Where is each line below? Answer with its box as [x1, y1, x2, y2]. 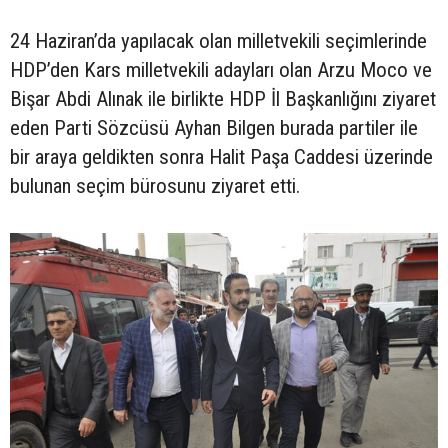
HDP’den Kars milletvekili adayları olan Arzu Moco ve [10, 57, 432, 82]
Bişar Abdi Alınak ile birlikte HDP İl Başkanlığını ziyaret [10, 86, 436, 111]
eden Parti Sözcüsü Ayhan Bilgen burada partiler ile [10, 115, 418, 140]
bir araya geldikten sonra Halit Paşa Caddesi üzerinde [10, 144, 433, 169]
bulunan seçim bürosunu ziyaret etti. [10, 173, 300, 198]
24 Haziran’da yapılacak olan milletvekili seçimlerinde [10, 28, 427, 53]
